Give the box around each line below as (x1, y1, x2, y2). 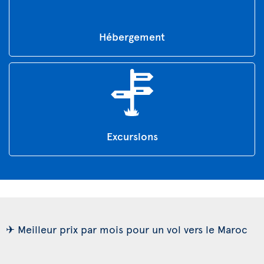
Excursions (106, 128, 158, 143)
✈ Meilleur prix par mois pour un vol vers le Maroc (6, 221, 247, 236)
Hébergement (99, 28, 165, 44)
